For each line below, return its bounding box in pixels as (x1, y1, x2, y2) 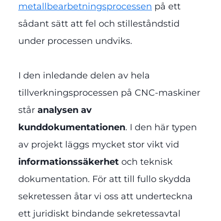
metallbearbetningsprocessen (18, 1, 152, 12)
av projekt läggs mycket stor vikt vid (18, 139, 179, 150)
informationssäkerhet (18, 156, 121, 168)
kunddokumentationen (18, 122, 125, 133)
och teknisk (121, 156, 173, 168)
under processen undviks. (18, 36, 132, 47)
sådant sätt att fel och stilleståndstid (18, 18, 180, 30)
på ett (152, 1, 181, 12)
